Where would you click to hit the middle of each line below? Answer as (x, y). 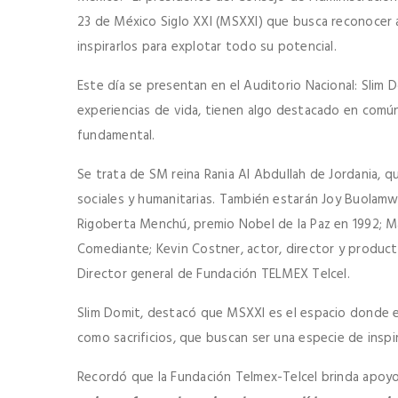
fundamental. (116, 136)
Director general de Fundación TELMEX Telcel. (214, 275)
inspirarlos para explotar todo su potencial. (207, 48)
